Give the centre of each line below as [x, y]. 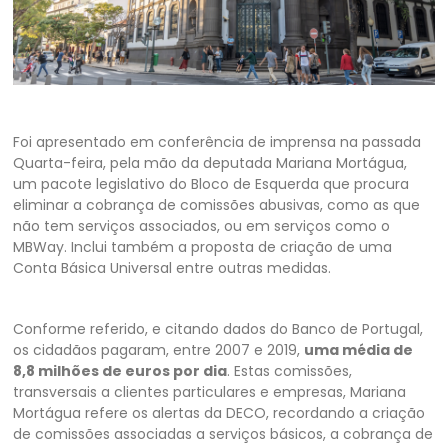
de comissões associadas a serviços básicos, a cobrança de [223, 433]
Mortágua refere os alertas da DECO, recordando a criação [219, 412]
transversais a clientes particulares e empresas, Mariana [210, 391]
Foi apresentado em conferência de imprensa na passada [217, 141]
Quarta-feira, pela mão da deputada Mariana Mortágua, [210, 162]
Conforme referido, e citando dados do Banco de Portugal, [218, 328]
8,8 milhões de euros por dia [120, 370]
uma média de [359, 349]
